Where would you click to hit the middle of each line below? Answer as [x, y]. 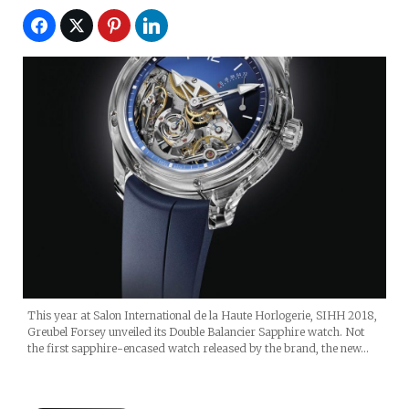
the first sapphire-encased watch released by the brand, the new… [198, 349]
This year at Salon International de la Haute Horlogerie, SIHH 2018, [202, 316]
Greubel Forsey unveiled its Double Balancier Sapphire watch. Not [196, 332]
